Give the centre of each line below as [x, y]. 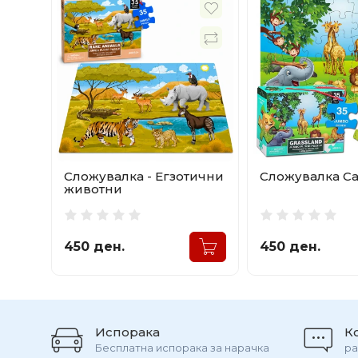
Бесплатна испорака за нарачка [182, 347]
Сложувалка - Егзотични [144, 176]
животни [93, 189]
